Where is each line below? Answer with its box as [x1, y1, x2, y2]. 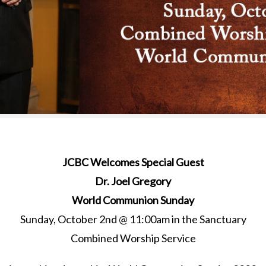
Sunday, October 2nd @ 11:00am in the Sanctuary [20, 213, 246, 226]
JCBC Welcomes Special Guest [62, 156, 204, 169]
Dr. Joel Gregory [95, 175, 171, 188]
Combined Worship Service [70, 232, 196, 245]
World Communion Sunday [72, 194, 194, 207]
